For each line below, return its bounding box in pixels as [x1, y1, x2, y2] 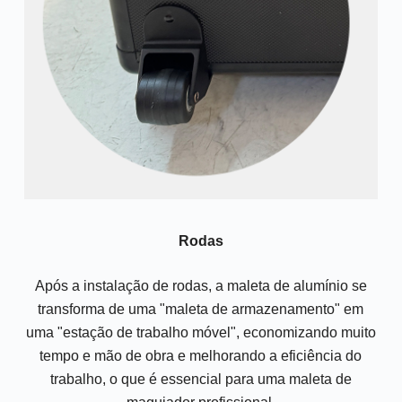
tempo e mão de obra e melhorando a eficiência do [39, 348, 363, 364]
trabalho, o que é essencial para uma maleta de [49, 371, 352, 388]
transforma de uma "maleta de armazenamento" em [38, 301, 364, 318]
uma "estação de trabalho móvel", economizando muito [25, 325, 376, 341]
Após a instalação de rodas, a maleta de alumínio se [34, 278, 367, 294]
